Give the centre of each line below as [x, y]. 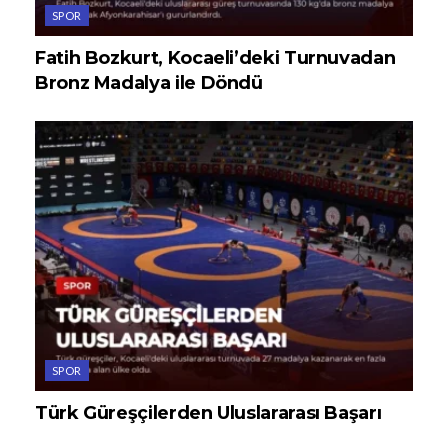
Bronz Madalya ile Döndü [149, 83]
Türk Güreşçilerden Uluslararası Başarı [208, 413]
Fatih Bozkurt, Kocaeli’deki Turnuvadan [215, 58]
